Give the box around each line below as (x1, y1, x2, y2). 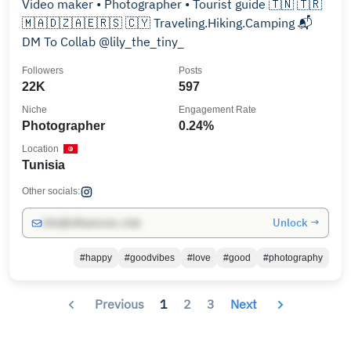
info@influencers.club (42, 217, 140, 229)
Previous (94, 295, 144, 312)
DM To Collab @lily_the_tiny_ (22, 34, 184, 49)
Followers (22, 65, 63, 76)
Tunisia (22, 158, 65, 172)
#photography (263, 252, 323, 263)
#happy (80, 252, 112, 263)
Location (22, 143, 59, 154)
